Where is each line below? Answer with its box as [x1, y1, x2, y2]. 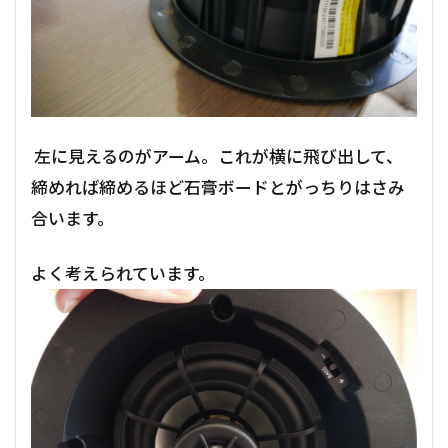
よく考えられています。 [31, 262, 215, 284]
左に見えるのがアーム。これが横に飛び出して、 [31, 145, 403, 167]
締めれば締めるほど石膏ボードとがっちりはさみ [31, 176, 405, 198]
